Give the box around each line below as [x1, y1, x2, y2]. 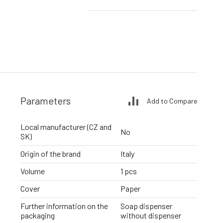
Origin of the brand [20, 149, 81, 159]
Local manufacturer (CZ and [20, 122, 111, 132]
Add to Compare [147, 96, 197, 105]
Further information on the [20, 201, 108, 211]
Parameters [20, 95, 71, 107]
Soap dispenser [120, 201, 172, 211]
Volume [20, 166, 45, 176]
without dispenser [120, 211, 181, 221]
